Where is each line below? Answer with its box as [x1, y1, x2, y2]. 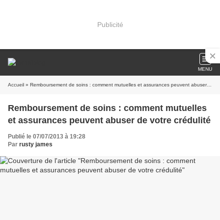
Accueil [8, 82, 24, 87]
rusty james [19, 141, 53, 148]
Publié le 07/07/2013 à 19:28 [8, 133, 85, 140]
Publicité [97, 20, 123, 28]
